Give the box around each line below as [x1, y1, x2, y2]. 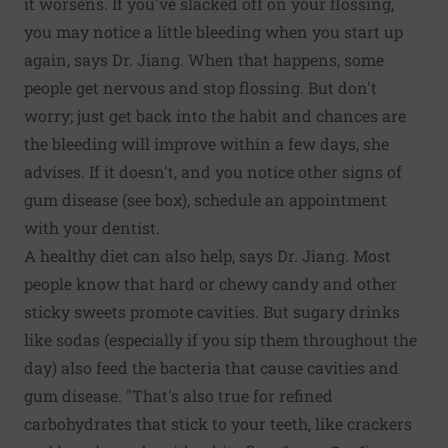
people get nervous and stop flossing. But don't [24, 77, 377, 99]
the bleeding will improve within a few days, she [24, 133, 389, 155]
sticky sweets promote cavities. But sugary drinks [24, 301, 400, 323]
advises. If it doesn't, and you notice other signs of [24, 161, 402, 183]
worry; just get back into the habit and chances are [24, 105, 406, 127]
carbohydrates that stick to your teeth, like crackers [24, 413, 412, 435]
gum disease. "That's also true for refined [24, 385, 333, 407]
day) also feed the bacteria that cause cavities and [24, 357, 399, 379]
